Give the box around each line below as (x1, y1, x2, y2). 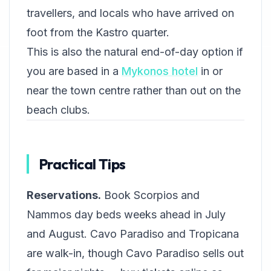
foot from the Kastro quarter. (27, 26, 169, 39)
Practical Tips (39, 155, 126, 174)
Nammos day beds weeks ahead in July (27, 208, 226, 221)
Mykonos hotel (122, 65, 198, 78)
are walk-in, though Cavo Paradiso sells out (27, 247, 244, 260)
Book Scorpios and (101, 189, 200, 202)
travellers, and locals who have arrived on (27, 7, 234, 20)
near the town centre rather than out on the (27, 84, 241, 97)
